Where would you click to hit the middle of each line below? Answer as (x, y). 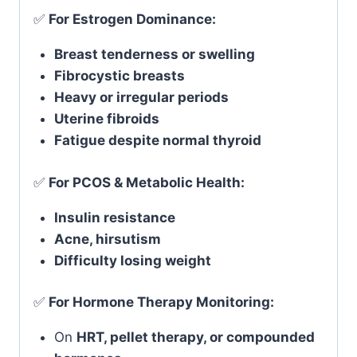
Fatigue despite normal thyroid (157, 140)
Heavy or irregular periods (141, 97)
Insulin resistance (114, 217)
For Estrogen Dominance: (132, 19)
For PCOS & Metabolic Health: (147, 182)
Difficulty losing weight (132, 260)
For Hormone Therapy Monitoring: (161, 302)
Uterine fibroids (106, 119)
